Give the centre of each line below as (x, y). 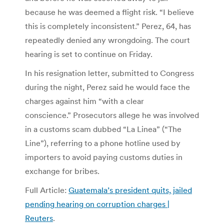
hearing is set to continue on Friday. (89, 54)
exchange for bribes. (62, 171)
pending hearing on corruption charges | (97, 204)
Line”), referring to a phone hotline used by (103, 143)
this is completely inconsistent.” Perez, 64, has (108, 26)
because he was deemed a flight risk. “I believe (109, 12)
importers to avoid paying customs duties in (104, 157)
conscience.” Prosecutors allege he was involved (112, 115)
